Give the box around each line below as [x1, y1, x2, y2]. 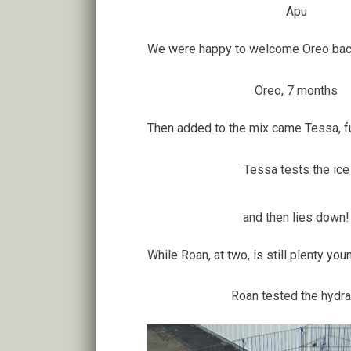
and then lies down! [243, 209, 349, 225]
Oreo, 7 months [255, 82, 338, 98]
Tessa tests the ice [243, 161, 349, 177]
